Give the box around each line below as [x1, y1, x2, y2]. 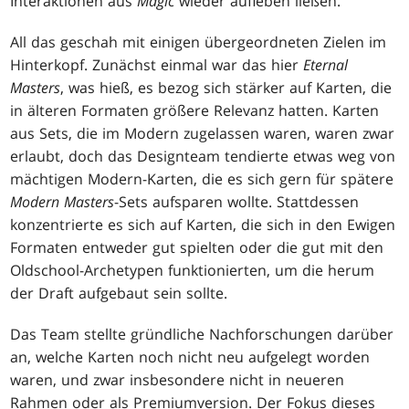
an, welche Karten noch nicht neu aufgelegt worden [10, 346, 371, 367]
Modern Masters [10, 191, 115, 212]
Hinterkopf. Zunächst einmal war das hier [10, 54, 304, 75]
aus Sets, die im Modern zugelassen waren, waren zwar [10, 122, 395, 143]
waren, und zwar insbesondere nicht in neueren [10, 369, 345, 390]
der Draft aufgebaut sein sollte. [10, 282, 228, 303]
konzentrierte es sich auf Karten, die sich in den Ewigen [10, 214, 396, 235]
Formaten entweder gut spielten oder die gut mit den [10, 236, 384, 257]
